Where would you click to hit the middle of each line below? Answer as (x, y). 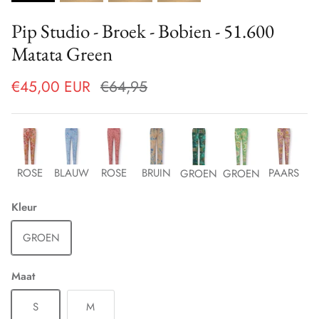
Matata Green (62, 54)
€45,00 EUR (51, 87)
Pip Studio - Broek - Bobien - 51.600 (143, 31)
